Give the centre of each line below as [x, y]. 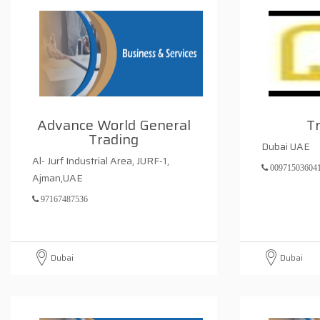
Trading [114, 139]
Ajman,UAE [57, 178]
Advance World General [114, 125]
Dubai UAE [286, 146]
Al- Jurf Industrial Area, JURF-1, [101, 161]
